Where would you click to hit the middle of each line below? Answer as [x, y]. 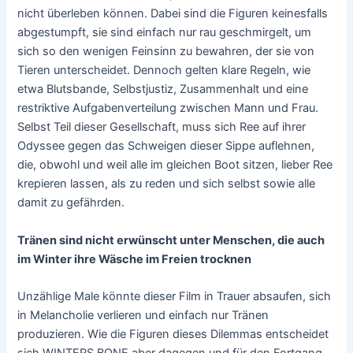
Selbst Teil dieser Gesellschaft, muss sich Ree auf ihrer [162, 127]
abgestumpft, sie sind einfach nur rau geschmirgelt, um [165, 33]
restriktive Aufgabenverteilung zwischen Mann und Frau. [168, 108]
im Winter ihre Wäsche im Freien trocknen [135, 259]
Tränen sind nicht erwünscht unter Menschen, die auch [171, 240]
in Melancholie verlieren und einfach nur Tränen [143, 315]
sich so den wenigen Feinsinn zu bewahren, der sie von [166, 52]
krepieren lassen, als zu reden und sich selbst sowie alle [167, 184]
